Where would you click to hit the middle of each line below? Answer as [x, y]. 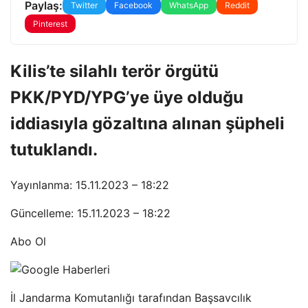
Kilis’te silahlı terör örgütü [114, 71]
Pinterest [50, 24]
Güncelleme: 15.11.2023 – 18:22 [90, 213]
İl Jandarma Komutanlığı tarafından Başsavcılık [131, 297]
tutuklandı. [54, 149]
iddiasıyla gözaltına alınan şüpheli [147, 123]
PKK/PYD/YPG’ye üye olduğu [127, 97]
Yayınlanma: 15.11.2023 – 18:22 [90, 185]
